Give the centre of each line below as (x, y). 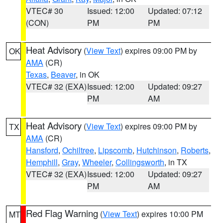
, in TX (176, 162)
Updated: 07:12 (175, 11)
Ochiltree (78, 150)
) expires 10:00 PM (170, 214)
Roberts (195, 150)
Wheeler (97, 162)
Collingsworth (140, 162)
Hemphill (42, 162)
